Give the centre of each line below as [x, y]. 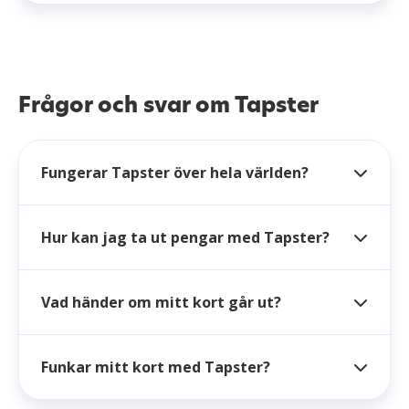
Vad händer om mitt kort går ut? [161, 302]
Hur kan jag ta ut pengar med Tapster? [185, 237]
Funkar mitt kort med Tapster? [156, 367]
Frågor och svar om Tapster [168, 104]
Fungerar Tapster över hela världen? [175, 172]
